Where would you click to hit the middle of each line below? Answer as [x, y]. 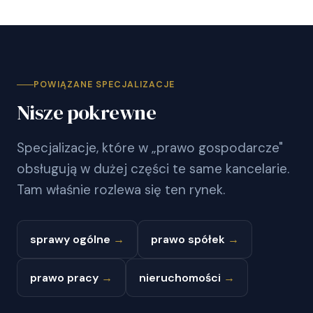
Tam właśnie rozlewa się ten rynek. [121, 189]
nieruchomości [181, 277]
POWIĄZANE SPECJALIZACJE [104, 84]
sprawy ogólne [72, 239]
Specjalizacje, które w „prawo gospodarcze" [150, 147]
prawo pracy [66, 277]
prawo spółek [189, 239]
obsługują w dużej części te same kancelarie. [153, 168]
